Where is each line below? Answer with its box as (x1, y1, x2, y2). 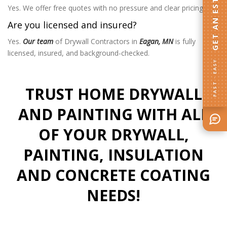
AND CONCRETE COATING (17, 164, 210, 185)
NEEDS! (87, 184, 140, 206)
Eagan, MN (139, 36, 173, 46)
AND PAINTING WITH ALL (18, 103, 209, 125)
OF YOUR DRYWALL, (38, 124, 189, 145)
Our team (23, 36, 53, 46)
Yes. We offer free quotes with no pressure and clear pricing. (8, 3, 205, 13)
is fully (173, 36, 196, 46)
